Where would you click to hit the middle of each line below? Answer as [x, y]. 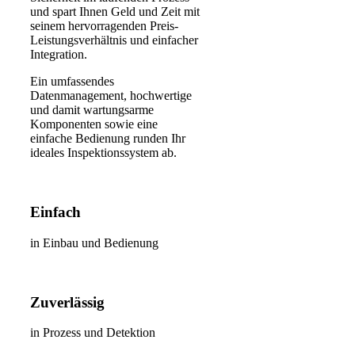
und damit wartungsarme [92, 110]
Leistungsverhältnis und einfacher [114, 40]
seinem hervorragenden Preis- [104, 26]
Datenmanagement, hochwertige [111, 96]
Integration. [59, 55]
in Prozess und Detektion [93, 333]
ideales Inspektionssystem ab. [103, 153]
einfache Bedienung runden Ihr [108, 139]
